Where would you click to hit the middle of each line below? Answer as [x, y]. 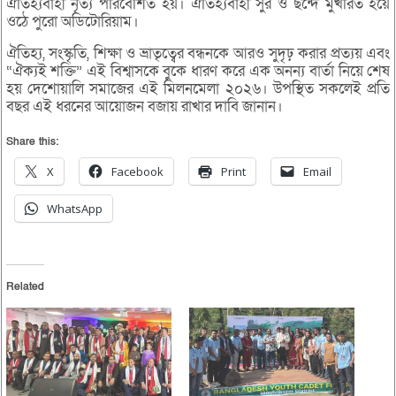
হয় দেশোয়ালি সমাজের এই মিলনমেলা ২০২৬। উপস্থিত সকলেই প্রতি [198, 89]
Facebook [137, 172]
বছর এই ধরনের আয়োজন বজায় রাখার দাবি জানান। [144, 107]
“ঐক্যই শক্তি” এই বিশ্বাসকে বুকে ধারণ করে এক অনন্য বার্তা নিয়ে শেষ [198, 72]
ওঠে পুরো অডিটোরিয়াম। [72, 22]
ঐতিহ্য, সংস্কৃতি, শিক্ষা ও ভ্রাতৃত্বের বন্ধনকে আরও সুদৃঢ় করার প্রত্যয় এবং [198, 54]
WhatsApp [74, 209]
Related [25, 287]
